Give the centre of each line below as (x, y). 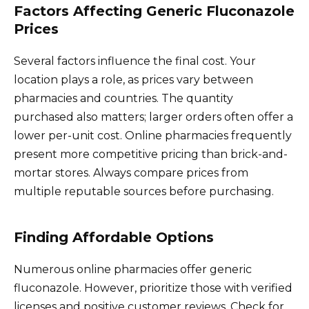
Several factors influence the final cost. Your (135, 61)
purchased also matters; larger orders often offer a (153, 117)
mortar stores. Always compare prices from (131, 172)
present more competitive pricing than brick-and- (151, 154)
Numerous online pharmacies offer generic (133, 269)
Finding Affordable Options (114, 237)
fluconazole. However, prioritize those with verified (153, 288)
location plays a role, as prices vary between (133, 79)
